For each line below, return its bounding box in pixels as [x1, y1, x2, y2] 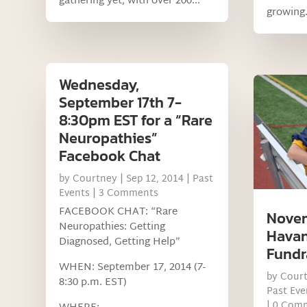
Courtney [73, 171, 118, 188]
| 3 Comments [90, 185, 159, 203]
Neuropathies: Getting [59, 218, 166, 237]
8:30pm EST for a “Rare [59, 109, 213, 132]
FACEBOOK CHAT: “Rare [59, 203, 178, 222]
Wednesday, [59, 73, 140, 97]
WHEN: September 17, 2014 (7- [59, 258, 206, 278]
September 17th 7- [59, 91, 182, 114]
